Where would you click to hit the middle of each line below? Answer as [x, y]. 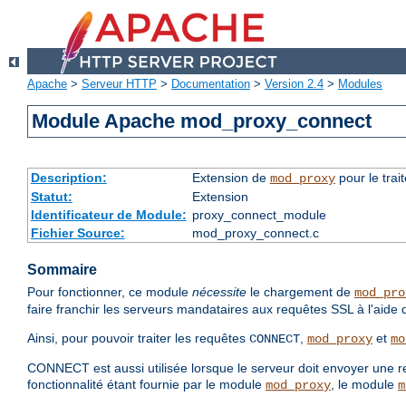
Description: [68, 178]
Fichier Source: [77, 233]
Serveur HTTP [119, 84]
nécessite [219, 292]
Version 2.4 [294, 84]
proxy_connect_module [259, 215]
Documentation [211, 84]
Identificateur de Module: [108, 215]
